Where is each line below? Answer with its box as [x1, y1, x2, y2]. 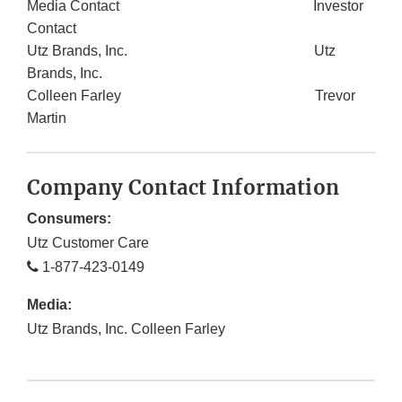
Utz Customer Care [27, 235, 149, 251]
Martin [27, 110, 66, 127]
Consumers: [27, 211, 111, 227]
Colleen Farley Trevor [27, 88, 355, 104]
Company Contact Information [27, 175, 340, 201]
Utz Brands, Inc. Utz [27, 43, 336, 59]
